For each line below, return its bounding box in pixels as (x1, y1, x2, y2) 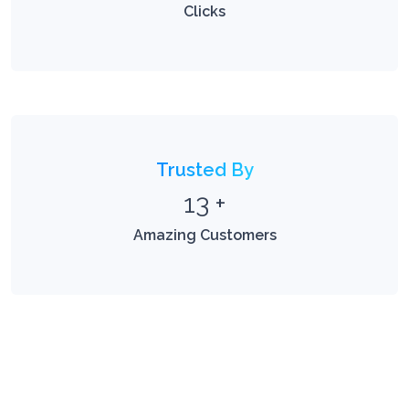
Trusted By (155, 160, 254, 183)
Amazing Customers (132, 227, 277, 246)
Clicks (184, 4, 225, 22)
